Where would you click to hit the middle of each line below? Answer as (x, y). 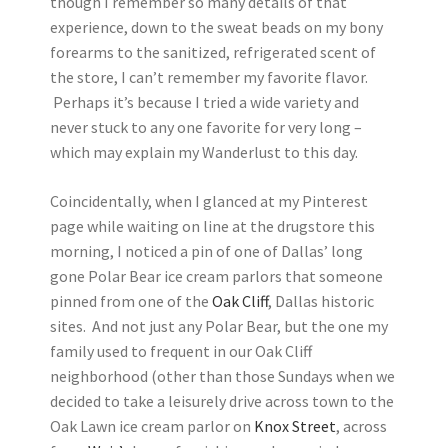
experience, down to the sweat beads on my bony (216, 27)
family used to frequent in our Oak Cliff (181, 351)
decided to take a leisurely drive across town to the (222, 401)
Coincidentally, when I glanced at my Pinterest (209, 201)
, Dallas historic (321, 301)
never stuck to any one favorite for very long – (206, 127)
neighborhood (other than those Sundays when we (222, 376)
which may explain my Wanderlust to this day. (204, 152)
